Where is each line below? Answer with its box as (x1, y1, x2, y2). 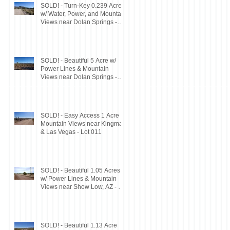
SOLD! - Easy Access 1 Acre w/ (41, 111, 127, 119)
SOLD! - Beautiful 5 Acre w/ (41, 56, 116, 64)
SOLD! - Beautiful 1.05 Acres (41, 166, 120, 174)
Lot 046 (41, 26, 62, 34)
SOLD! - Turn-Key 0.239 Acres (41, 2, 125, 9)
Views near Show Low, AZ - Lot (41, 183, 127, 190)
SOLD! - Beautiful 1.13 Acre (41, 221, 117, 229)
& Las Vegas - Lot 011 (41, 128, 102, 136)
